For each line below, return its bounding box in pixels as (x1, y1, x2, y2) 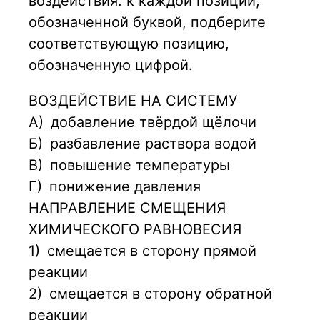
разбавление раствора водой (50, 135, 256, 153)
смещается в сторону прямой (47, 242, 256, 260)
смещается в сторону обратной (49, 285, 272, 303)
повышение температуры (50, 156, 230, 174)
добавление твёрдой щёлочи (51, 114, 256, 131)
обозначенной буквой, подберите (29, 14, 266, 31)
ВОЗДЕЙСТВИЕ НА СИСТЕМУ (29, 92, 237, 110)
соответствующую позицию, (29, 35, 229, 53)
